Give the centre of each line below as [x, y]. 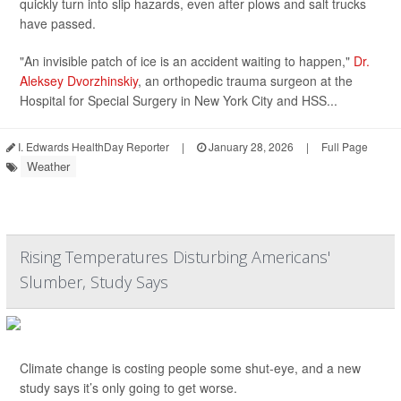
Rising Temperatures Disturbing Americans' [175, 257]
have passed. [58, 23]
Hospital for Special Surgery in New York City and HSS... [179, 100]
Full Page [345, 146]
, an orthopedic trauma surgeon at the [245, 81]
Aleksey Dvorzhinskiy [79, 81]
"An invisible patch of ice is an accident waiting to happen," [187, 61]
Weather [48, 166]
